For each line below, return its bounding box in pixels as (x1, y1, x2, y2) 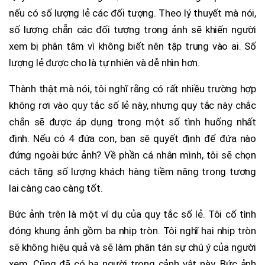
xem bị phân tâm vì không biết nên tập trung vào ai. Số (9, 40, 256, 53)
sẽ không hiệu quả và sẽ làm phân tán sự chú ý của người (9, 241, 256, 254)
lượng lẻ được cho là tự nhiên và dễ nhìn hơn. (9, 57, 200, 69)
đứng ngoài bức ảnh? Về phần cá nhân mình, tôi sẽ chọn (9, 149, 256, 161)
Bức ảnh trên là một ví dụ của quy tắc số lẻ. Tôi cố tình (9, 208, 256, 221)
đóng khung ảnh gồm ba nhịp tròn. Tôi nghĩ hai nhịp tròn (9, 225, 256, 237)
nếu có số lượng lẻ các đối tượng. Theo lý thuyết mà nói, (9, 7, 256, 20)
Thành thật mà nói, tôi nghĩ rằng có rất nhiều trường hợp (9, 83, 256, 95)
